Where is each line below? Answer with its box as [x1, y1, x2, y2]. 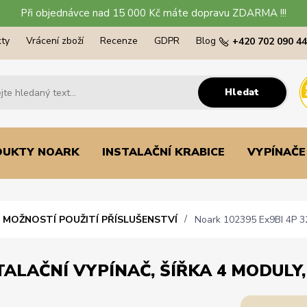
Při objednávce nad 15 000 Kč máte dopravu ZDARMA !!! [21, 6, 286, 20]
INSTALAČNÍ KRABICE [101, 144, 225, 160]
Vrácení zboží [26, 34, 84, 47]
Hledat [225, 85, 260, 99]
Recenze [100, 34, 138, 47]
